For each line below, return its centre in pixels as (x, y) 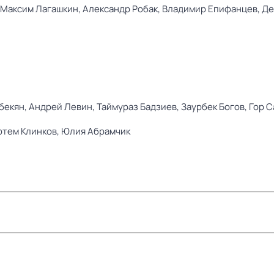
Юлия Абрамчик (96, 131)
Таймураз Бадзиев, (139, 107)
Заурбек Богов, (215, 107)
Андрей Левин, (63, 107)
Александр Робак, (122, 9)
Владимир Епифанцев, (212, 9)
